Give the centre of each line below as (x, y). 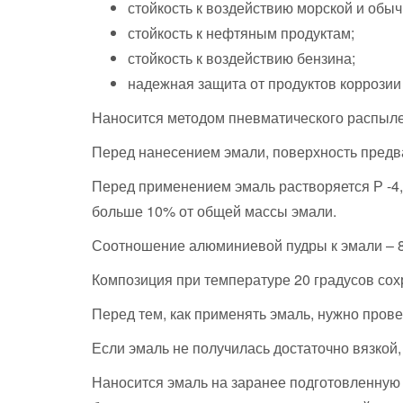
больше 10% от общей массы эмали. (214, 211)
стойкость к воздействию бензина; (242, 58)
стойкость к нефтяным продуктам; (241, 33)
